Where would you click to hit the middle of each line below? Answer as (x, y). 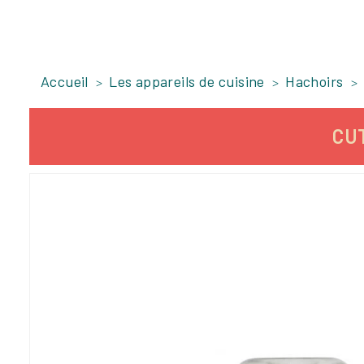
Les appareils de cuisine (187, 82)
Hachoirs (314, 82)
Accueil (65, 82)
